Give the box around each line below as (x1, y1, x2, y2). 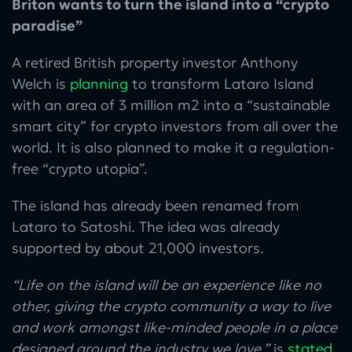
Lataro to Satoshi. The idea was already (12, 217, 280, 236)
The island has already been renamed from (12, 196, 299, 214)
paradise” (12, 16, 82, 35)
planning (70, 74, 128, 93)
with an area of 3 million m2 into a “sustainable (12, 95, 330, 114)
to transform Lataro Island (128, 74, 313, 93)
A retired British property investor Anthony (12, 53, 298, 71)
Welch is (12, 74, 70, 93)
